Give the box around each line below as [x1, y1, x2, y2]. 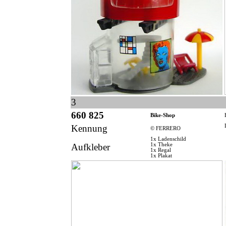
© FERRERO [150, 126, 181, 132]
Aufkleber [71, 142, 110, 153]
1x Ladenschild [150, 136, 186, 142]
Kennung [71, 123, 107, 134]
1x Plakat [150, 153, 172, 159]
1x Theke [150, 142, 173, 148]
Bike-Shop [150, 112, 175, 119]
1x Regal [150, 147, 171, 153]
